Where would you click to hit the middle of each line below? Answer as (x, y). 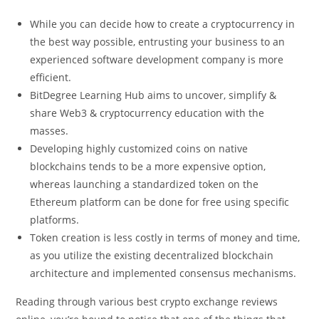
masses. (49, 131)
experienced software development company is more (157, 60)
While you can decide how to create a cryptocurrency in (163, 24)
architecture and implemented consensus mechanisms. (163, 273)
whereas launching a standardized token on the (145, 184)
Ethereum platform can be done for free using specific (160, 202)
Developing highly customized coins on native (139, 149)
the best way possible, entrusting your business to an (158, 42)
